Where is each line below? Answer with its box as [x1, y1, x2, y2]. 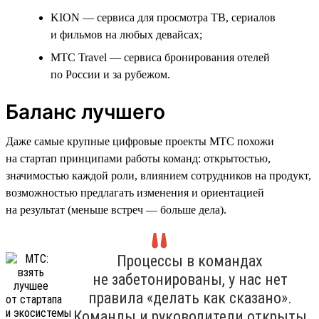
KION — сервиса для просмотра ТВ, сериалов [51, 11, 276, 23]
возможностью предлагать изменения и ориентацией [6, 186, 264, 199]
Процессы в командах [117, 251, 263, 270]
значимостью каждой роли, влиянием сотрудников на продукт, [6, 169, 311, 182]
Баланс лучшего [6, 99, 165, 124]
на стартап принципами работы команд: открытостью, [6, 152, 271, 164]
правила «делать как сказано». [88, 288, 292, 307]
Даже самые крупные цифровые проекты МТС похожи [6, 135, 274, 147]
